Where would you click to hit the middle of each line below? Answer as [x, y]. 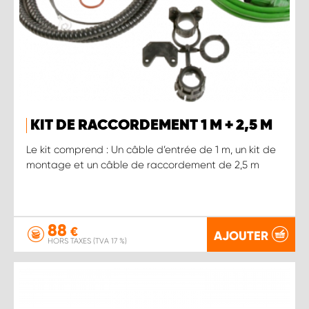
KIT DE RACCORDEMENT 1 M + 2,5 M [151, 125]
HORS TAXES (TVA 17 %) [87, 241]
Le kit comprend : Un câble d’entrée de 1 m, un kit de [151, 149]
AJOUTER [241, 236]
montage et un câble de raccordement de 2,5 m [143, 165]
